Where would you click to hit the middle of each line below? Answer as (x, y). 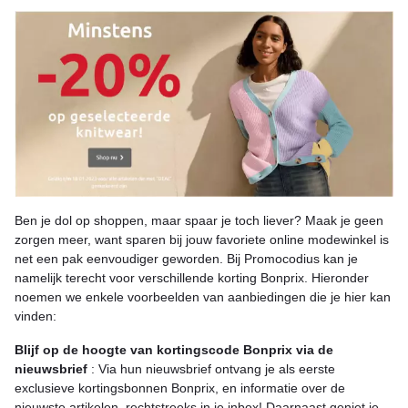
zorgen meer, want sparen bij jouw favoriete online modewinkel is (202, 240)
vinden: (36, 316)
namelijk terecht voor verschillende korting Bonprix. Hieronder (192, 278)
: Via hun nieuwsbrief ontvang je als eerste (213, 369)
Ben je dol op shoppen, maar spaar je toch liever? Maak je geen (199, 221)
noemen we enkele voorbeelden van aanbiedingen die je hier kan (203, 297)
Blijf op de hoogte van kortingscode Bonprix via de (174, 350)
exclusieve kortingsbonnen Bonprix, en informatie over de (180, 388)
